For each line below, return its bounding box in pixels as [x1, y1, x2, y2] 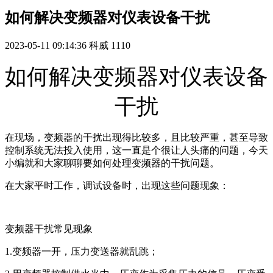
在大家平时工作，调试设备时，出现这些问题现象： [5, 180, 229, 191]
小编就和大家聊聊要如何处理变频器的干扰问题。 [5, 158, 219, 169]
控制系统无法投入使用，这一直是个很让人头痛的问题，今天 [5, 145, 268, 156]
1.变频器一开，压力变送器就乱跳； [5, 246, 158, 257]
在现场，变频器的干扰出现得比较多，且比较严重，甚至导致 [5, 132, 268, 143]
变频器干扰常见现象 [5, 224, 93, 235]
